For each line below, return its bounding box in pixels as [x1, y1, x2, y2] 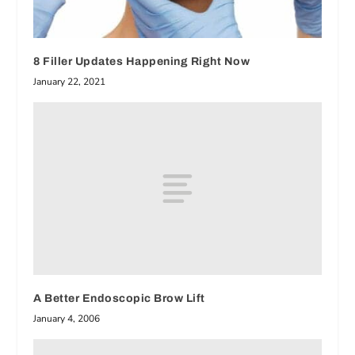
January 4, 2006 [33, 311, 101, 325]
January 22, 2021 [33, 75, 106, 88]
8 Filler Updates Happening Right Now [33, 55, 250, 67]
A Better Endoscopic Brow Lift [33, 292, 205, 304]
